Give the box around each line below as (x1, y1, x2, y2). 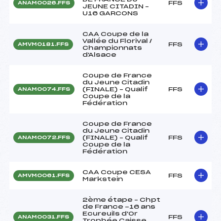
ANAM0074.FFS (18, 86, 70, 92)
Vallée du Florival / (82, 37, 152, 44)
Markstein (82, 176, 123, 182)
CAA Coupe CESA (82, 169, 151, 175)
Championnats (82, 44, 142, 51)
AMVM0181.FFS (18, 41, 69, 47)
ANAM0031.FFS (18, 214, 69, 220)
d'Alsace (82, 51, 116, 58)
